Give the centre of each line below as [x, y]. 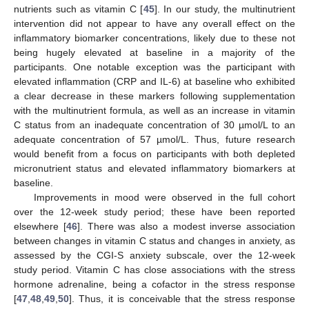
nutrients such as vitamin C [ [79, 9]
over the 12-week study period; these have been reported [154, 212]
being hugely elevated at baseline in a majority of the [154, 53]
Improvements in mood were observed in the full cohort [164, 198]
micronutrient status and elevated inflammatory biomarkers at [154, 169]
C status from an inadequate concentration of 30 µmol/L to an [154, 125]
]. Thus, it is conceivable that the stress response [182, 299]
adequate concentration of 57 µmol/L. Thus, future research [154, 140]
